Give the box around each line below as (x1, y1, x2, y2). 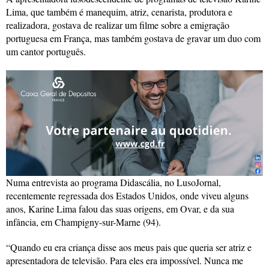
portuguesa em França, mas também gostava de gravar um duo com (6, 31, 261, 44)
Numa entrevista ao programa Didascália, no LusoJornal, (6, 175, 221, 189)
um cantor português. (6, 44, 86, 58)
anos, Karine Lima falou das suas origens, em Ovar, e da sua (6, 202, 234, 215)
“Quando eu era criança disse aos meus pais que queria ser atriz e (6, 240, 252, 253)
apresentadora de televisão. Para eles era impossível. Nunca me (6, 253, 243, 267)
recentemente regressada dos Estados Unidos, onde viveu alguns (6, 189, 249, 202)
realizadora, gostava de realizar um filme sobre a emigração (6, 18, 229, 31)
